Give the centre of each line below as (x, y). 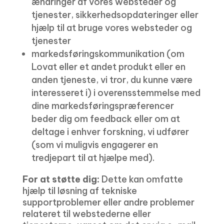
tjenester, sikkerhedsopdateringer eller (115, 15)
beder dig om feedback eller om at (105, 119)
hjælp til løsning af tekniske (79, 191)
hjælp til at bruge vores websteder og (111, 28)
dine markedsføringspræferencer (102, 106)
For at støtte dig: (61, 179)
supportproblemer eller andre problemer (108, 202)
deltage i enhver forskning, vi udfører (110, 132)
